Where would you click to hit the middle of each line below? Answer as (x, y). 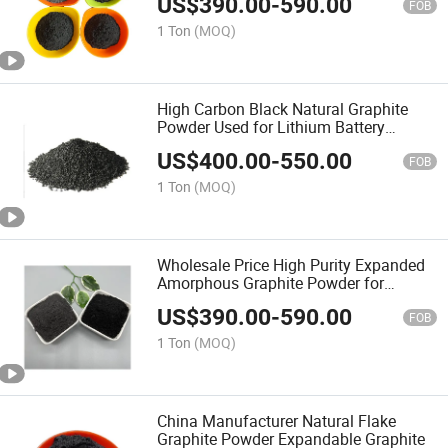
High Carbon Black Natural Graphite (283, 108)
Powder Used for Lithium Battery (271, 126)
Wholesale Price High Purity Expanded (291, 265)
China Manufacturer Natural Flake (277, 421)
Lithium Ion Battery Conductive (266, 301)
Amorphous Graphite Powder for (271, 283)
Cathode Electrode (221, 144)
